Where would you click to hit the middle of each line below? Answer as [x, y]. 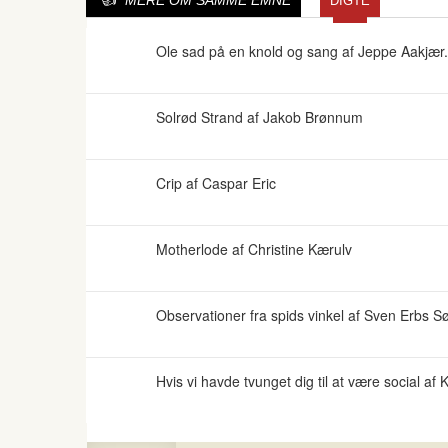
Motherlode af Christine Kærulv [254, 249]
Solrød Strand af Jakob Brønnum [259, 117]
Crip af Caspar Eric [216, 183]
